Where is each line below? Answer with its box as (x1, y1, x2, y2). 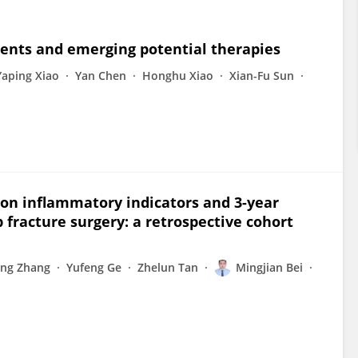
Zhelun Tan (137, 260, 198, 275)
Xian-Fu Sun (229, 68, 294, 83)
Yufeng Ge (66, 260, 121, 275)
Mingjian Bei (236, 260, 303, 275)
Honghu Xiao (142, 68, 213, 83)
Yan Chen (75, 68, 126, 83)
